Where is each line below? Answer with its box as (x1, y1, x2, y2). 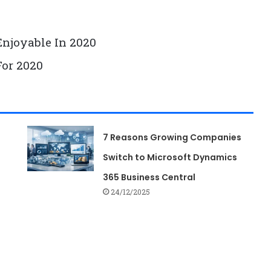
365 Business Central (103, 171, 196, 183)
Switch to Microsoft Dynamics (103, 151, 238, 163)
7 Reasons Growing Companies (103, 131, 242, 143)
